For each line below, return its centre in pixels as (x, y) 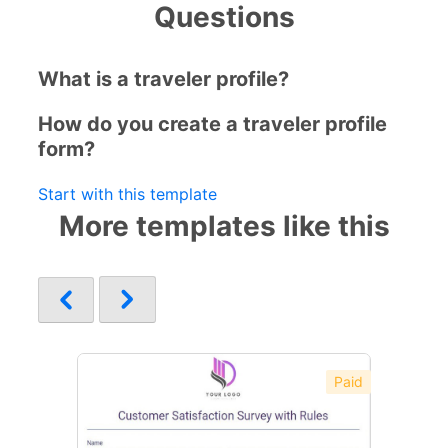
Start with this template (127, 193)
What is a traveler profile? (163, 78)
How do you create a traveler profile (212, 123)
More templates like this (224, 225)
